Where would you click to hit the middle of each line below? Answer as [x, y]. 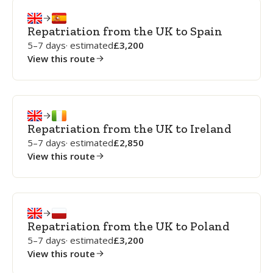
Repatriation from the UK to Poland [129, 226]
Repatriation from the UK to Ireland [129, 129]
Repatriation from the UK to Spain [125, 31]
